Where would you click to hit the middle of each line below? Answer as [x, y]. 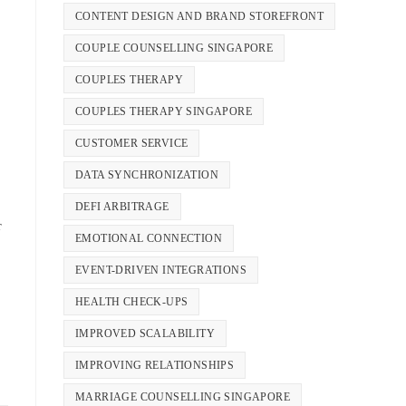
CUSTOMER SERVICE [132, 144]
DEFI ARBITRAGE [122, 207]
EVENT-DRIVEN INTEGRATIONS [161, 271]
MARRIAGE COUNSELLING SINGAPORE [183, 397]
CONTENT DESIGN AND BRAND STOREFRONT [199, 17]
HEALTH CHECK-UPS [132, 302]
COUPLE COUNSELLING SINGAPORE [174, 48]
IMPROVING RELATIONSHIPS [155, 366]
